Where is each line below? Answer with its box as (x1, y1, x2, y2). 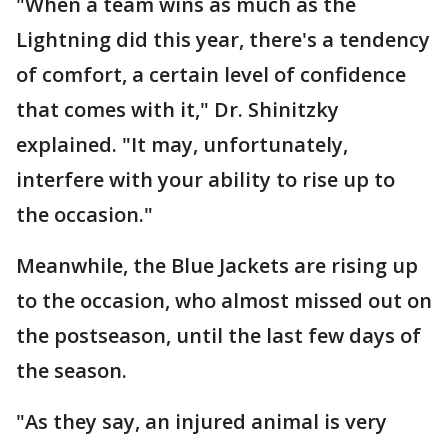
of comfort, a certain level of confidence (16, 61, 406, 88)
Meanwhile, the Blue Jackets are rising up (16, 252, 418, 279)
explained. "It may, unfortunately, (16, 131, 348, 158)
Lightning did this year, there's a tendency (16, 26, 430, 53)
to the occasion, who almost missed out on (16, 287, 432, 314)
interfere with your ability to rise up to (16, 166, 395, 193)
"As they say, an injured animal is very (16, 408, 387, 435)
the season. (16, 357, 132, 384)
